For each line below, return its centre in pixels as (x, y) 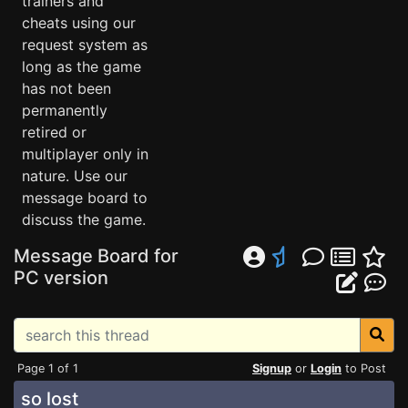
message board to (85, 198)
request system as (85, 45)
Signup (272, 368)
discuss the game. (84, 219)
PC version (61, 278)
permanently (65, 110)
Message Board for (96, 256)
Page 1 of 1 (48, 368)
